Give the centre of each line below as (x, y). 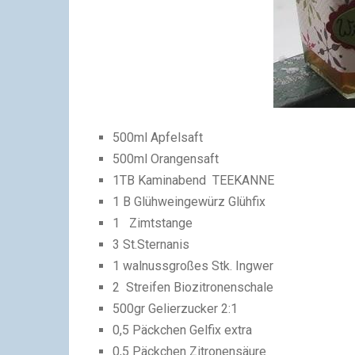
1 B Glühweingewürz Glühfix (189, 202)
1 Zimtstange (153, 223)
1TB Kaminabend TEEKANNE (194, 181)
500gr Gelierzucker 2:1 (176, 309)
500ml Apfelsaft (158, 138)
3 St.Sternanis (151, 245)
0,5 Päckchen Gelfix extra (183, 330)
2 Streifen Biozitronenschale (193, 288)
